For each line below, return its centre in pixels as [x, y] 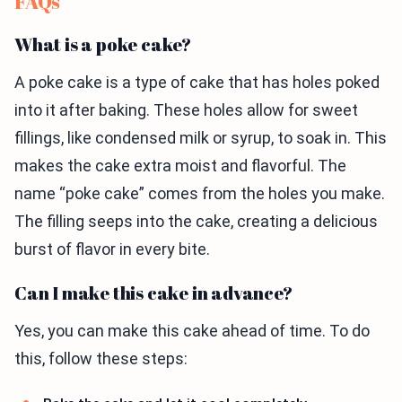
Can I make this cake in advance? [153, 293]
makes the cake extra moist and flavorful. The [180, 165]
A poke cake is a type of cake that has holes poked [197, 82]
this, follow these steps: [101, 358]
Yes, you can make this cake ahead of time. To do [192, 330]
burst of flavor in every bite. [112, 249]
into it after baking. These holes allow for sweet [186, 109]
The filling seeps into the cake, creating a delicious [196, 221]
